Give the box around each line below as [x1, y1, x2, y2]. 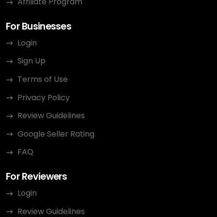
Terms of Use [17, 74, 68, 85]
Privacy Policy [17, 92, 70, 103]
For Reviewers [6, 170, 67, 184]
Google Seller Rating [17, 128, 94, 139]
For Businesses [6, 20, 71, 33]
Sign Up [17, 55, 46, 67]
